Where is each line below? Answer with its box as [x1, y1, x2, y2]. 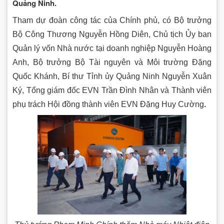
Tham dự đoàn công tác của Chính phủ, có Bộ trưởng [12, 15, 211, 24]
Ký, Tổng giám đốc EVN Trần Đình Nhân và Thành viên [12, 85, 211, 94]
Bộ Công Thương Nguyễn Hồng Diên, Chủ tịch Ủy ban [12, 29, 211, 38]
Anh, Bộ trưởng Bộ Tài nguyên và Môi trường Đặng [12, 57, 211, 66]
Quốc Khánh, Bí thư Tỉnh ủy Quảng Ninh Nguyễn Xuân [12, 71, 211, 80]
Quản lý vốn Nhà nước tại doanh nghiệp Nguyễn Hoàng [12, 43, 211, 52]
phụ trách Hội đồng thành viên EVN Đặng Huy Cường [12, 99, 204, 108]
